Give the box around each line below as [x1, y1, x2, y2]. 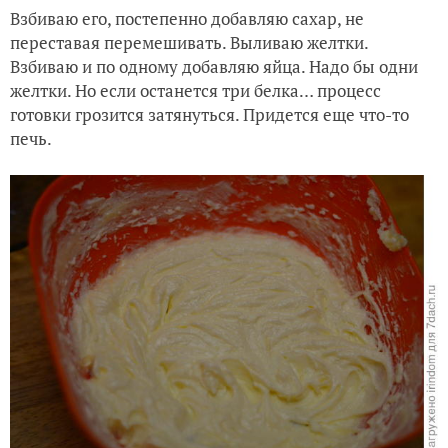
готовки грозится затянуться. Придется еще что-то [10, 103, 409, 127]
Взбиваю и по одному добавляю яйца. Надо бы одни [10, 55, 418, 79]
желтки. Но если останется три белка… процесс [10, 79, 381, 103]
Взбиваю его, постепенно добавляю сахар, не [10, 7, 364, 31]
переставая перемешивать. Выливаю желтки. [10, 31, 368, 55]
